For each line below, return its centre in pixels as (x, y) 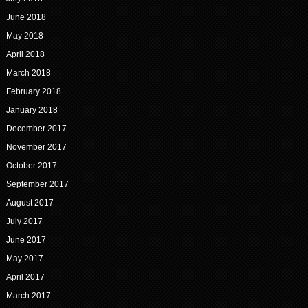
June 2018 (26, 18)
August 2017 (30, 203)
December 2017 (36, 129)
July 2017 (24, 222)
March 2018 (28, 73)
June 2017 (26, 240)
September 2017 (37, 185)
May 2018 (24, 36)
